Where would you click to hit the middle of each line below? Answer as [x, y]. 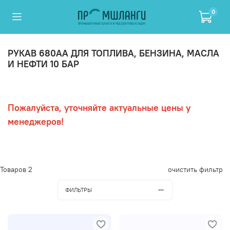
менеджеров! [36, 121]
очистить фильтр [195, 170]
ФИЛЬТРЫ [78, 190]
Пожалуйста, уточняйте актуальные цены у [99, 107]
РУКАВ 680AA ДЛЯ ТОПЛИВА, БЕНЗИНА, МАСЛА [113, 53]
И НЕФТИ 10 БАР [43, 64]
